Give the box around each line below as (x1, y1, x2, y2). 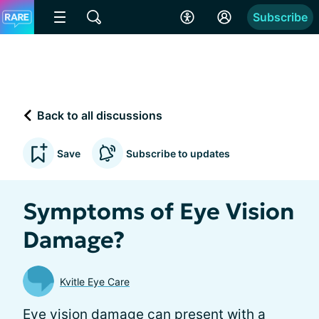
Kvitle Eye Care (60, 275, 130, 288)
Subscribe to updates (126, 147, 230, 159)
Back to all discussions (34, 108, 162, 122)
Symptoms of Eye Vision (23, 197, 295, 226)
